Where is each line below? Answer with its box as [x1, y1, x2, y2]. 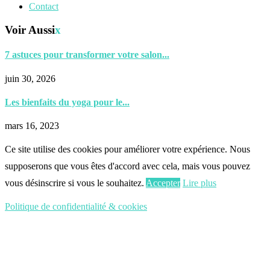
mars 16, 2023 [5, 121, 59, 131]
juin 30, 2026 [5, 73, 55, 84]
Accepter [146, 178, 180, 189]
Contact [29, 1, 58, 12]
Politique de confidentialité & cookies [5, 201, 147, 212]
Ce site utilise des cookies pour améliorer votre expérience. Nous [5, 144, 250, 155]
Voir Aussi [5, 24, 55, 37]
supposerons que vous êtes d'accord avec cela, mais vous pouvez [5, 161, 250, 172]
